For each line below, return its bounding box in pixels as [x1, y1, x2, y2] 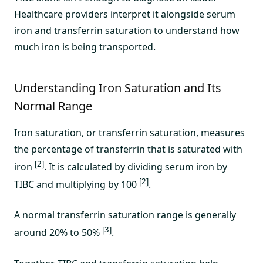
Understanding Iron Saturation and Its [14, 79, 221, 96]
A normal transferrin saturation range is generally [14, 208, 236, 222]
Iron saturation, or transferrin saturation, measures [14, 126, 245, 139]
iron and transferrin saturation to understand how [14, 23, 240, 37]
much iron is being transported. [14, 40, 156, 53]
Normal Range [14, 97, 92, 114]
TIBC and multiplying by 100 [14, 178, 139, 191]
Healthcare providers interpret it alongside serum [14, 7, 235, 21]
